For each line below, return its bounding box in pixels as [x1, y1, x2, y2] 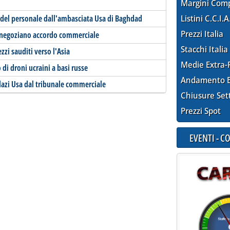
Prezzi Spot [181, 105, 221, 117]
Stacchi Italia [181, 44, 228, 55]
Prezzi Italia [181, 28, 224, 40]
